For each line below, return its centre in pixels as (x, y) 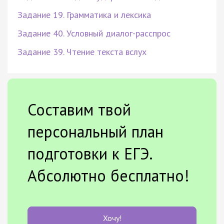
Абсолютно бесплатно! (108, 175)
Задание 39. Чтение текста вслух (82, 51)
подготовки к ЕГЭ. (90, 153)
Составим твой (79, 109)
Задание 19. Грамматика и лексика (84, 14)
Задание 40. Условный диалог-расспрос (94, 33)
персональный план (95, 131)
